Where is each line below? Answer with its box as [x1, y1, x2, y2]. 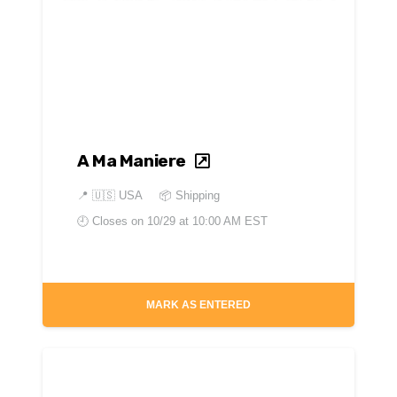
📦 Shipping [159, 189, 220, 203]
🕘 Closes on [76, 214, 147, 229]
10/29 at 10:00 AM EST [146, 214, 268, 229]
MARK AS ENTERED [146, 298, 251, 311]
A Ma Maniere [76, 151, 187, 172]
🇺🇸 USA [91, 189, 143, 203]
